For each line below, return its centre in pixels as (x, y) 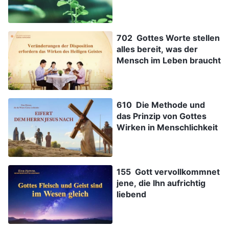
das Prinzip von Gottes (162, 116)
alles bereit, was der (157, 49)
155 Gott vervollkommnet (168, 171)
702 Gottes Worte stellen (168, 38)
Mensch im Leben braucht (169, 61)
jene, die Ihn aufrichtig (161, 183)
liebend (131, 194)
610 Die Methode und (161, 105)
